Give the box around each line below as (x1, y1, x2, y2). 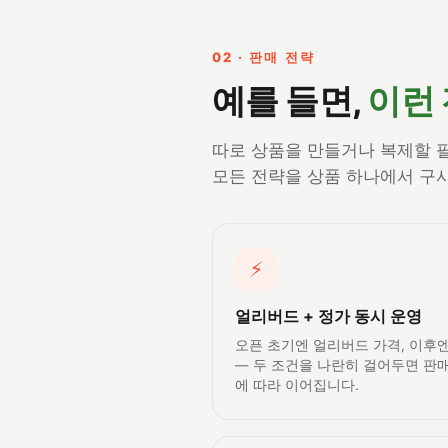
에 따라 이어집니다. (235, 377, 359, 394)
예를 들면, (212, 80, 368, 122)
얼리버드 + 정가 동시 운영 (235, 306, 422, 327)
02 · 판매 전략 (212, 49, 315, 66)
